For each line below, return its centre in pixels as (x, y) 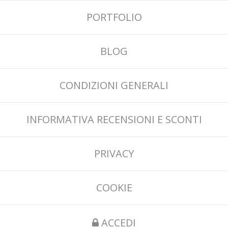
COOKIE (114, 187)
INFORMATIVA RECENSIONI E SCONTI (114, 119)
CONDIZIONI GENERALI (114, 85)
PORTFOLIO (114, 17)
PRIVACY (114, 153)
